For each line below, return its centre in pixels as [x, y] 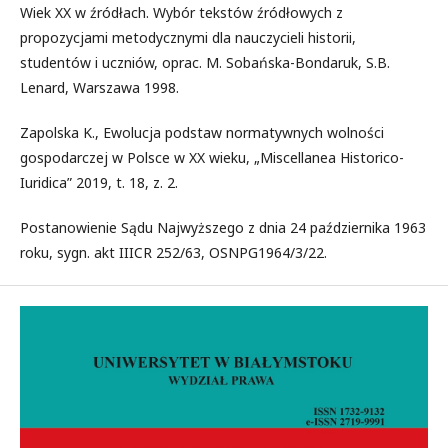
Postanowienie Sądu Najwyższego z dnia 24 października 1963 [223, 227]
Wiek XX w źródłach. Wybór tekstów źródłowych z [181, 12]
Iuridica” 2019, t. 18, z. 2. [99, 182]
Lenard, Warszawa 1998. [99, 87]
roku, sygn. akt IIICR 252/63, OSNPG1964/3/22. [173, 252]
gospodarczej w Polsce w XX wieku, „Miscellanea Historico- [212, 157]
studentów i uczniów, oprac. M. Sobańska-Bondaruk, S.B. [205, 62]
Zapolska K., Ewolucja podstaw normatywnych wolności [202, 132]
